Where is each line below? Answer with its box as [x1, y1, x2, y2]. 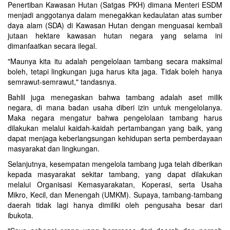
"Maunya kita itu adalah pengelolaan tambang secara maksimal [8, 56, 222, 67]
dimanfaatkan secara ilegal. [8, 41, 97, 51]
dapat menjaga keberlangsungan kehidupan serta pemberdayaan [8, 133, 222, 144]
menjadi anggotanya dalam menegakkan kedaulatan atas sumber [8, 10, 222, 21]
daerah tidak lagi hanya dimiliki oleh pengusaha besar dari [8, 200, 222, 210]
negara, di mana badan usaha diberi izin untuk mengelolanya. [8, 102, 222, 113]
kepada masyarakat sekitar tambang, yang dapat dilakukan [8, 169, 222, 180]
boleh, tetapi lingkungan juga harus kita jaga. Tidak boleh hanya [8, 66, 222, 77]
